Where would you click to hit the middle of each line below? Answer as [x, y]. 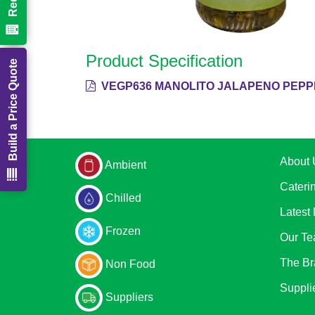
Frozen [123, 231]
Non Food [130, 264]
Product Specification [164, 60]
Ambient [126, 165]
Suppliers [129, 297]
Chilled [123, 198]
